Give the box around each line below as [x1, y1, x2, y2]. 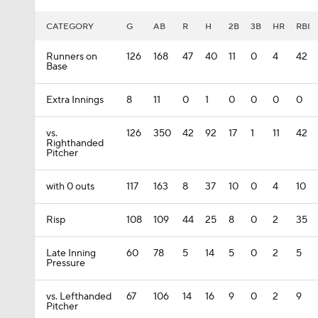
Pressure [46, 257, 85, 270]
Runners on [46, 50, 97, 63]
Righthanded [46, 137, 104, 150]
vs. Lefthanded [46, 290, 111, 303]
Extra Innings [46, 94, 104, 106]
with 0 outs [46, 180, 94, 193]
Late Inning [46, 247, 96, 260]
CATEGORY [46, 21, 94, 32]
